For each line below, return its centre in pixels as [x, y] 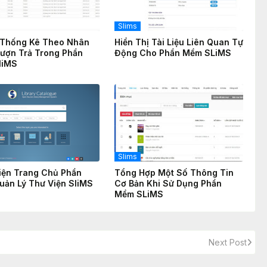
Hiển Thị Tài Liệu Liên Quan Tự [179, 42]
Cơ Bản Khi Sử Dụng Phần [168, 184]
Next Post [228, 243]
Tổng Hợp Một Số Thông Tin [174, 173]
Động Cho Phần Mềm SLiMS [173, 53]
